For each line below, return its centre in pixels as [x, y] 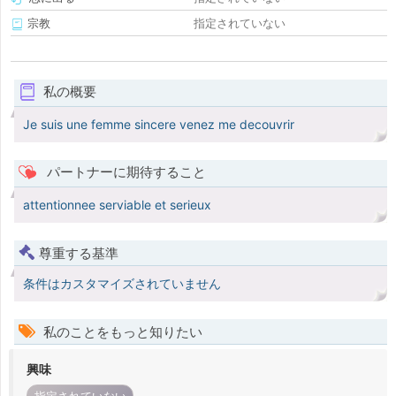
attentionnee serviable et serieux [117, 205]
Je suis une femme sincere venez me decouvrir [159, 125]
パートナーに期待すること [124, 172]
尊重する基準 [79, 254]
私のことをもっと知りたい [121, 332]
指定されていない [240, 23]
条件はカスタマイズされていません [122, 284]
